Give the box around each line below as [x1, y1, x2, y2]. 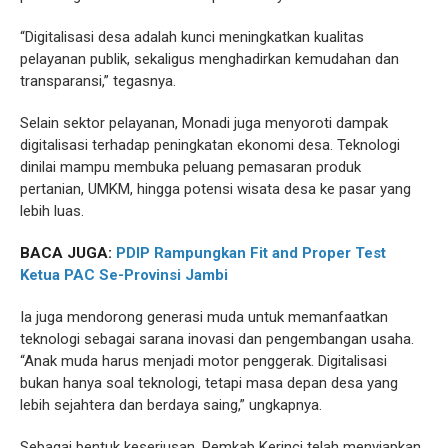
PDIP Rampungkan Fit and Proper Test [116, 244, 386, 263]
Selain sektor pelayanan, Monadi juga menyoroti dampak [20, 114, 388, 133]
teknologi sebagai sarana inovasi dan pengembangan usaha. [20, 330, 414, 349]
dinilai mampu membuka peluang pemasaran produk [20, 158, 361, 177]
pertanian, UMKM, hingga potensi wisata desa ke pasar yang [20, 180, 411, 199]
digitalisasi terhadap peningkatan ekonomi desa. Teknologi [20, 136, 400, 155]
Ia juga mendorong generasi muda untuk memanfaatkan [20, 308, 388, 327]
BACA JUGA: [20, 244, 116, 263]
